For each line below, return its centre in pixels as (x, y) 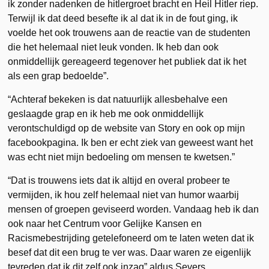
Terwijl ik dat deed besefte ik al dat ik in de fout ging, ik (123, 18)
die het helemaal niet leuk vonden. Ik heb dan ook (113, 47)
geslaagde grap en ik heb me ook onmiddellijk (106, 113)
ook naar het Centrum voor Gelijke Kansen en (105, 223)
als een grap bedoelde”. (59, 76)
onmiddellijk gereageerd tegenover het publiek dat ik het (127, 61)
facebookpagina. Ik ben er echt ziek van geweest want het (131, 142)
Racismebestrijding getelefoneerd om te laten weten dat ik (131, 238)
